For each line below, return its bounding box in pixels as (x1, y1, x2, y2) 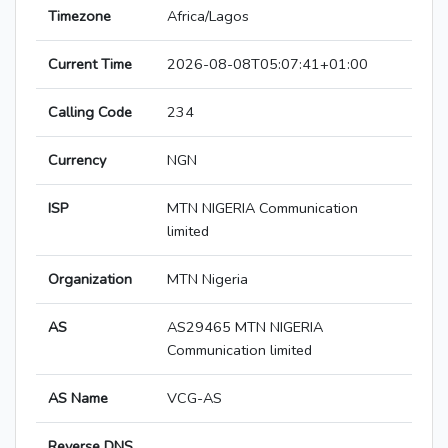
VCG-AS (167, 388, 222, 409)
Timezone (48, 6, 111, 27)
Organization (48, 269, 132, 290)
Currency (48, 150, 106, 171)
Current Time (48, 54, 132, 75)
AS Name (48, 388, 108, 409)
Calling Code (48, 102, 132, 123)
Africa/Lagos (167, 6, 249, 27)
